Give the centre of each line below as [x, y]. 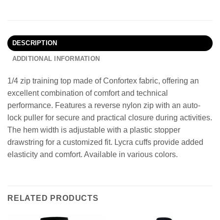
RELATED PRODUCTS [53, 198]
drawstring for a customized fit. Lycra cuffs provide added [105, 142]
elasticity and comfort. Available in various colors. [93, 155]
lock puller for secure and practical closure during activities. [110, 118]
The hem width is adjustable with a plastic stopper [94, 130]
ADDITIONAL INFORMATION [56, 59]
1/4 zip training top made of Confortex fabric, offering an [103, 81]
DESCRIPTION [35, 43]
